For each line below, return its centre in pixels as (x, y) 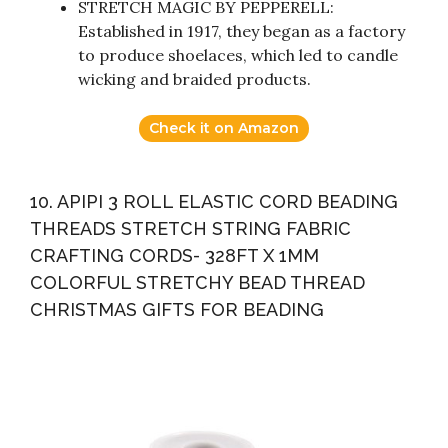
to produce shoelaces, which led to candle (238, 55)
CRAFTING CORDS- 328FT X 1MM (174, 256)
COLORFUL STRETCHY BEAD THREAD (197, 283)
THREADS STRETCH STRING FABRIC (190, 229)
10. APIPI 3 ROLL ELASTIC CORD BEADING (214, 202)
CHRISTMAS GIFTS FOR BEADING (177, 310)
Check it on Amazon (224, 128)
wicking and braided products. (194, 79)
